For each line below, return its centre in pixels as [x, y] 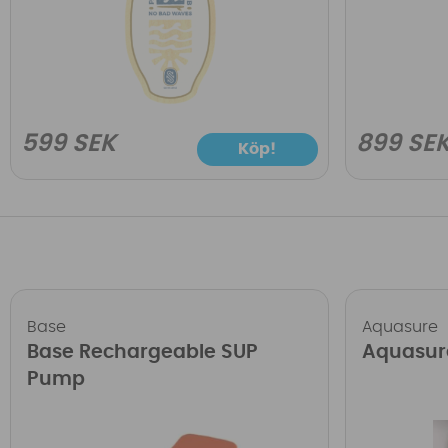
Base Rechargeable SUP [143, 352]
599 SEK [69, 143]
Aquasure [400, 326]
